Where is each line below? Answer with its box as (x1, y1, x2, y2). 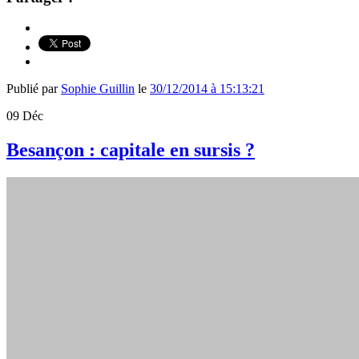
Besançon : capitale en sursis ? (6, 139, 255, 161)
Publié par (6, 82, 61, 96)
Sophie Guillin (61, 82, 135, 96)
